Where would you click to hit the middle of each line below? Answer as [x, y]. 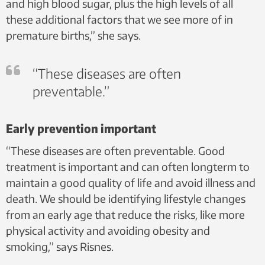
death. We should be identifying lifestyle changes [126, 199]
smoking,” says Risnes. [60, 247]
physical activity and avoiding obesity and [108, 231]
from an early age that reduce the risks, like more [125, 215]
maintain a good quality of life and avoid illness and [131, 183]
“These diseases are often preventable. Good [115, 151]
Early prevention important [81, 128]
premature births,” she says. [73, 35]
